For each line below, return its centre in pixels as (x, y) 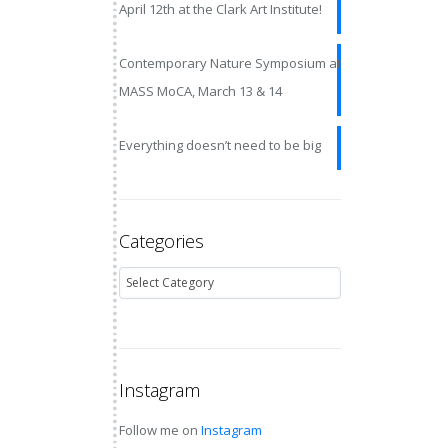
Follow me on (159, 430)
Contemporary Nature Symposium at (229, 63)
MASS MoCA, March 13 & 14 (200, 91)
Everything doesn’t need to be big (219, 145)
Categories (161, 241)
